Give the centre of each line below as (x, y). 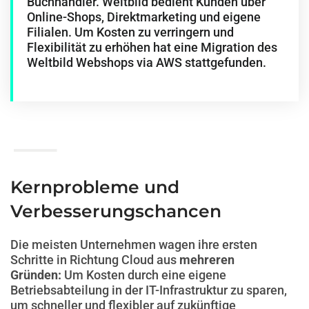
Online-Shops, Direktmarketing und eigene (144, 17)
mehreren (207, 259)
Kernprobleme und (95, 187)
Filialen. (51, 32)
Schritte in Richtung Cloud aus (95, 259)
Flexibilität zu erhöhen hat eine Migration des (152, 48)
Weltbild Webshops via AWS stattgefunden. (147, 63)
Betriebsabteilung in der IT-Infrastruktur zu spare (144, 290)
